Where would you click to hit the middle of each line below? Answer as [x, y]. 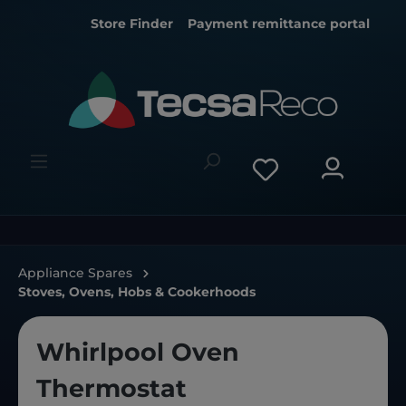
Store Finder [132, 24]
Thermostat [111, 389]
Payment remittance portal [279, 24]
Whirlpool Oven [138, 353]
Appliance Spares [75, 273]
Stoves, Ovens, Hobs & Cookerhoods [137, 292]
